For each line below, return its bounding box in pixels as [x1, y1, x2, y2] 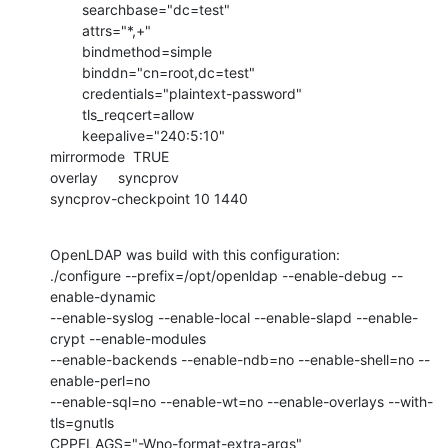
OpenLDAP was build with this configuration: [50, 245, 340, 263]
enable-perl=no [50, 371, 150, 389]
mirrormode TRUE [50, 147, 169, 165]
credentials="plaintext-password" [50, 84, 82, 102]
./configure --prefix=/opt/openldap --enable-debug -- [50, 266, 403, 284]
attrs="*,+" [50, 21, 82, 39]
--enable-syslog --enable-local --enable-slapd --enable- [50, 308, 418, 326]
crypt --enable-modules [50, 329, 206, 347]
